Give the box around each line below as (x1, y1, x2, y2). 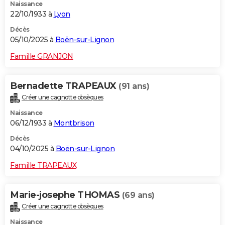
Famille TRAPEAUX (10, 161, 76, 170)
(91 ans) (119, 81, 149, 91)
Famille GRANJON (10, 52, 73, 61)
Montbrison (53, 119, 94, 128)
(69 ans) (122, 190, 155, 200)
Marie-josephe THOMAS (10, 189, 122, 201)
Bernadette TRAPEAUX (10, 80, 119, 92)
